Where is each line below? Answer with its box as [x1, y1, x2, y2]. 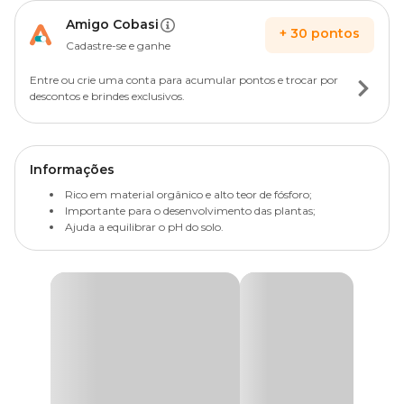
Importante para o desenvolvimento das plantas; [65, 204, 316, 217]
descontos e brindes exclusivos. [30, 89, 185, 103]
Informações [30, 161, 115, 178]
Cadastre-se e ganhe [66, 39, 170, 52]
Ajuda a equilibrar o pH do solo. [65, 220, 224, 234]
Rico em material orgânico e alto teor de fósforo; [65, 188, 312, 201]
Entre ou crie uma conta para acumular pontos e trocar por [30, 73, 338, 87]
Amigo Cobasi [66, 16, 159, 32]
